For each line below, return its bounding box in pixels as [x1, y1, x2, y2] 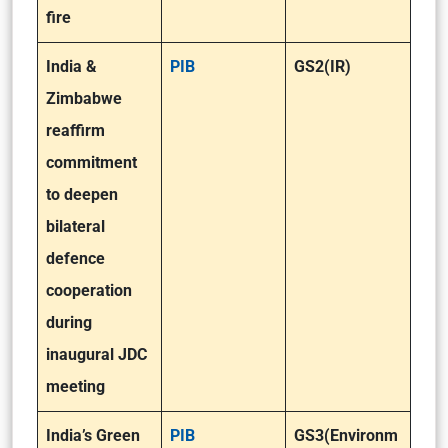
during [46, 313, 92, 332]
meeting [46, 377, 105, 396]
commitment [46, 153, 137, 172]
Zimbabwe [46, 89, 122, 108]
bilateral [46, 217, 105, 236]
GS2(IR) [294, 57, 351, 76]
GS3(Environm [294, 426, 398, 445]
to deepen [46, 185, 118, 204]
